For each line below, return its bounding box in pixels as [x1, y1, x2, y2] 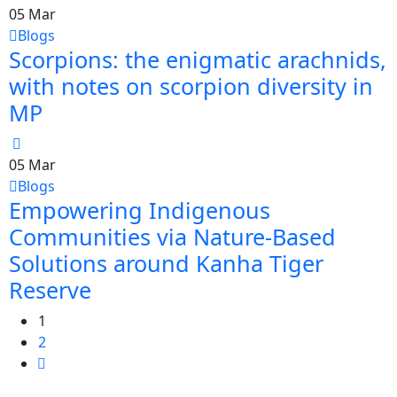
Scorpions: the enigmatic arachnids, [9, 44, 386, 75]
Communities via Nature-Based [9, 222, 336, 253]
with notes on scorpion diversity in [9, 71, 373, 102]
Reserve [9, 275, 91, 306]
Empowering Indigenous [9, 195, 270, 226]
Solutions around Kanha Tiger [9, 248, 323, 279]
